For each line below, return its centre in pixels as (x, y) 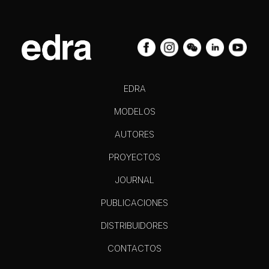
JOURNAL (134, 180)
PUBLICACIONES (134, 202)
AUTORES (134, 134)
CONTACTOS (134, 248)
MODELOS (134, 111)
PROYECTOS (134, 157)
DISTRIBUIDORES (134, 225)
